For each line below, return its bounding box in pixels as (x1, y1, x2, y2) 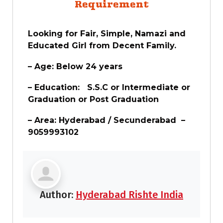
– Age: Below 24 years (28, 61, 122, 71)
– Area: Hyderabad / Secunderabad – (28, 115, 185, 125)
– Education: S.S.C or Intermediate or (28, 82, 190, 92)
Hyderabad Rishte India (76, 188, 183, 201)
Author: (40, 188, 76, 201)
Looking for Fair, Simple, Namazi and (28, 28, 186, 38)
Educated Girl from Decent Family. (28, 40, 176, 50)
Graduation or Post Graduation (28, 94, 159, 104)
